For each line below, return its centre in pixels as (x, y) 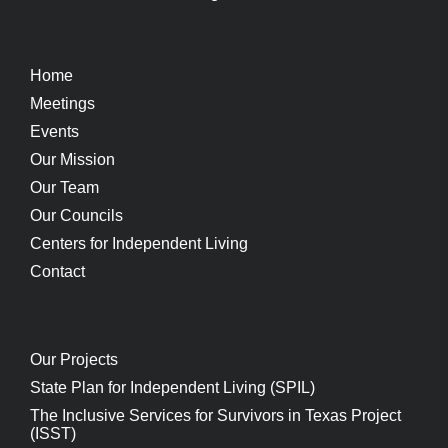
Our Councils (76, 215)
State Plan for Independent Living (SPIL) (172, 387)
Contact (57, 271)
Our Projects (74, 359)
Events (54, 131)
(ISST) (53, 433)
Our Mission (72, 159)
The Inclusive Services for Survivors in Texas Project (215, 415)
